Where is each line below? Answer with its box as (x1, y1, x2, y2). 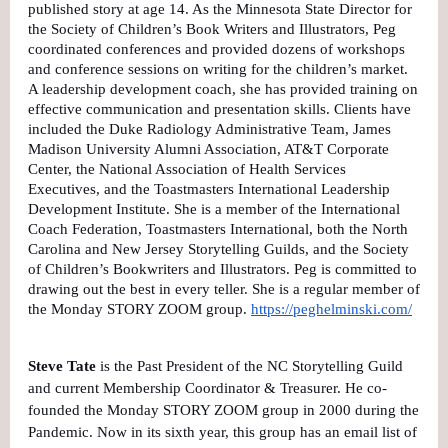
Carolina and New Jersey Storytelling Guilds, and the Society (28, 240, 409, 257)
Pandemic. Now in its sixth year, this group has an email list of (28, 423, 417, 440)
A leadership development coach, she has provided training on (28, 80, 418, 97)
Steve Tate (28, 357, 96, 374)
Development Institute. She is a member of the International (28, 200, 400, 217)
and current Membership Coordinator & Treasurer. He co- (28, 379, 387, 396)
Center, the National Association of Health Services (28, 160, 346, 177)
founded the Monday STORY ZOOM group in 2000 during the (28, 401, 419, 418)
